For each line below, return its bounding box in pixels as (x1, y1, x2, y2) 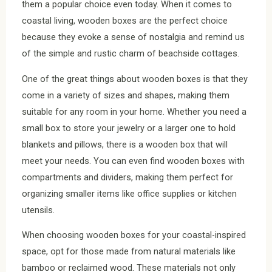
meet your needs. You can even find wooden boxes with (22, 155, 245, 166)
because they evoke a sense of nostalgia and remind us (22, 32, 245, 43)
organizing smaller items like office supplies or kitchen (22, 188, 237, 199)
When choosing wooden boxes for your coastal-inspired (22, 229, 246, 241)
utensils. (22, 204, 55, 216)
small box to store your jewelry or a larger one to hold (22, 122, 236, 134)
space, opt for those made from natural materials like (22, 246, 236, 257)
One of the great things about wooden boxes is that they (22, 73, 248, 84)
